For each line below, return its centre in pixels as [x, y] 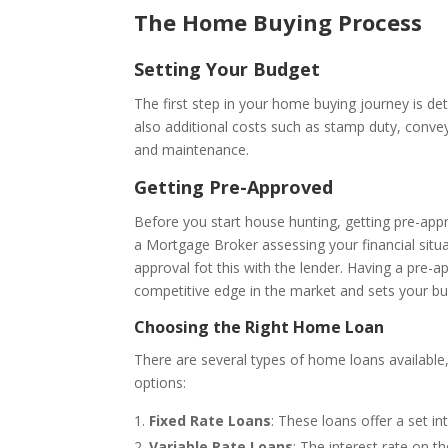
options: [160, 382]
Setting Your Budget [227, 68]
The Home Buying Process [278, 21]
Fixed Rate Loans [210, 420]
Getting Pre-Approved [234, 186]
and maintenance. [192, 149]
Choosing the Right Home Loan [259, 326]
